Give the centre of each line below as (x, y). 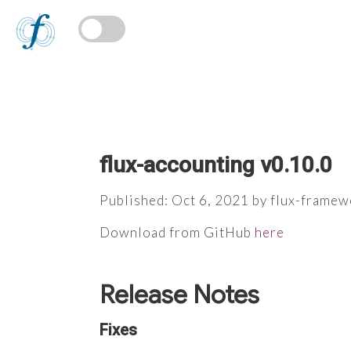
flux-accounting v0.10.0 (216, 165)
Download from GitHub (177, 232)
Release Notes (179, 294)
